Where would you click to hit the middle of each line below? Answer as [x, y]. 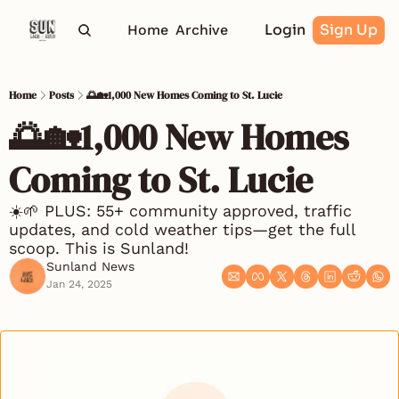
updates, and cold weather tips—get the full [182, 229]
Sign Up [349, 30]
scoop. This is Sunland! [102, 248]
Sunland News [90, 266]
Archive [202, 30]
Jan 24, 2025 [79, 284]
